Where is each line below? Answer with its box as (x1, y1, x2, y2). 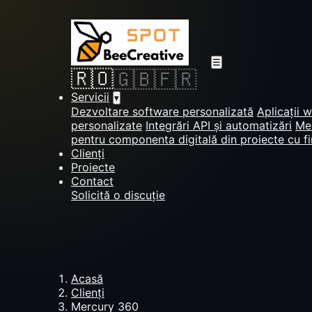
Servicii (71, 90, 109, 104)
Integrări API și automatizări (146, 118, 292, 132)
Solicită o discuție (71, 188, 165, 202)
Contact (71, 174, 114, 188)
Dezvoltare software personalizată (71, 104, 253, 118)
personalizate (71, 118, 142, 132)
